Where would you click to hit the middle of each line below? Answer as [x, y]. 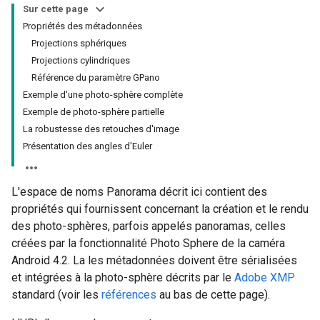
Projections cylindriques [81, 60]
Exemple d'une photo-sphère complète [103, 95]
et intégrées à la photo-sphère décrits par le [123, 277]
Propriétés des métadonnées [82, 26]
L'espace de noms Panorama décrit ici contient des [139, 192]
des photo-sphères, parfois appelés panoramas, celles [149, 226]
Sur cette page [56, 9]
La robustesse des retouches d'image [101, 129]
